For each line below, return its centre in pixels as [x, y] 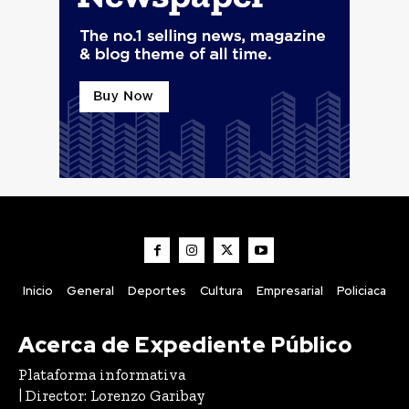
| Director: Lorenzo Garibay [112, 396]
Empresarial [290, 291]
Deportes [157, 291]
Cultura [221, 291]
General [90, 291]
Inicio [38, 291]
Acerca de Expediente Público [185, 345]
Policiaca [362, 291]
